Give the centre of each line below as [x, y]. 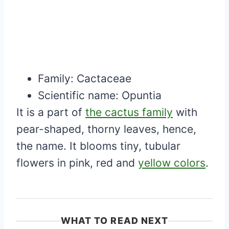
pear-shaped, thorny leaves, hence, [106, 129]
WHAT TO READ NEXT [114, 221]
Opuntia [142, 96]
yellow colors [172, 163]
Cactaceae [104, 79]
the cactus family [129, 112]
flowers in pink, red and [77, 163]
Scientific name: [80, 96]
